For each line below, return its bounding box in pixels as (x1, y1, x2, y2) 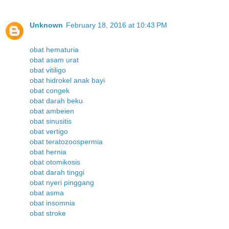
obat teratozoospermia (30, 137, 103, 146)
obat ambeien (30, 106, 74, 115)
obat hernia (30, 147, 66, 156)
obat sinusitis (30, 117, 72, 125)
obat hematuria (30, 45, 79, 54)
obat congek (30, 86, 70, 95)
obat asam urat (30, 55, 79, 64)
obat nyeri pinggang (30, 178, 94, 187)
